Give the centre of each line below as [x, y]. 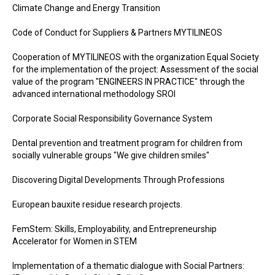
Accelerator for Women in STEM [75, 241]
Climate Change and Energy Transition [86, 8]
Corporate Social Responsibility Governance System [112, 118]
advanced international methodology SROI [94, 94]
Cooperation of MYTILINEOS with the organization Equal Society [136, 57]
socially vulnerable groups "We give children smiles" [111, 155]
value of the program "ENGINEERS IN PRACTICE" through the [129, 82]
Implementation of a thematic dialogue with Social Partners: [128, 266]
